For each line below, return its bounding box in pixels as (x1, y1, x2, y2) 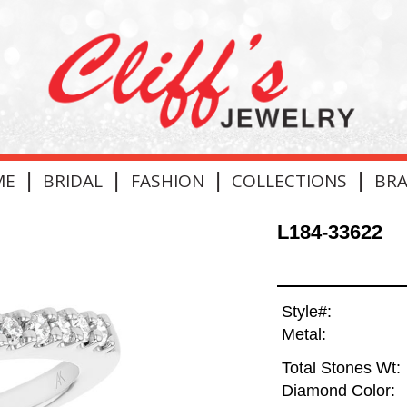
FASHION (130, 168, 204, 193)
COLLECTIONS (231, 168, 347, 193)
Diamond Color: (281, 382, 395, 401)
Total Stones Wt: (281, 359, 401, 378)
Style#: (281, 303, 332, 322)
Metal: (281, 325, 326, 344)
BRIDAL (43, 168, 104, 193)
